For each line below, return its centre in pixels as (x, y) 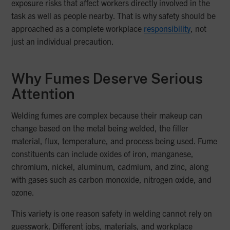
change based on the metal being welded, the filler (100, 128)
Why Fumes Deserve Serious (107, 79)
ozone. (23, 192)
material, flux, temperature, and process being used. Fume (114, 141)
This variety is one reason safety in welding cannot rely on (112, 213)
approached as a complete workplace (78, 28)
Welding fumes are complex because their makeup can (107, 115)
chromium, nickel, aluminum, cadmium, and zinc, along (110, 167)
